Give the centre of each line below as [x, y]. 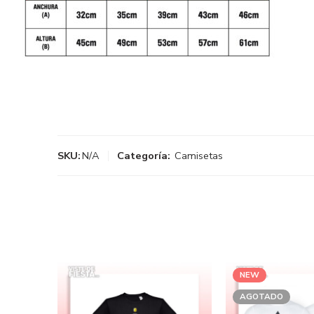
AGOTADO [261, 297]
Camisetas [199, 156]
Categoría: [144, 156]
